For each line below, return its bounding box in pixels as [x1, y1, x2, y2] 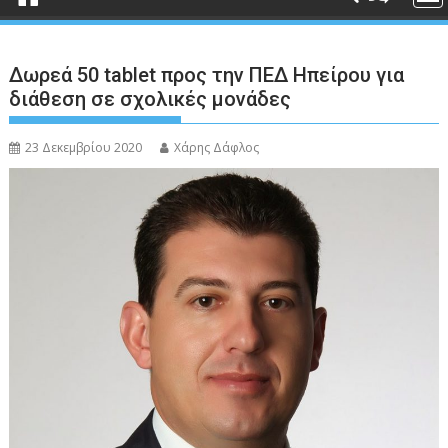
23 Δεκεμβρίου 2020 [25, 139, 143, 156]
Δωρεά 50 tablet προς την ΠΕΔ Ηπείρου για [9, 63, 405, 87]
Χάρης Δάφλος [174, 139, 260, 156]
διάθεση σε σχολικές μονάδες [9, 87, 292, 111]
